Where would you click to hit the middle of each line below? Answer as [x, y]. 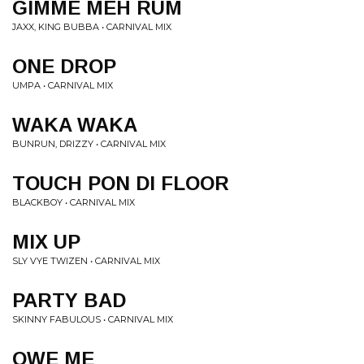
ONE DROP [64, 66]
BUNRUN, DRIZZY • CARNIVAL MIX [89, 144]
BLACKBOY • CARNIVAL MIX [74, 202]
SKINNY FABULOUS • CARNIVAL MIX [93, 319]
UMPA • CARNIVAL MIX [63, 85]
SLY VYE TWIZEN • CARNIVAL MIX [86, 261]
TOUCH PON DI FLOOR [121, 183]
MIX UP [46, 242]
